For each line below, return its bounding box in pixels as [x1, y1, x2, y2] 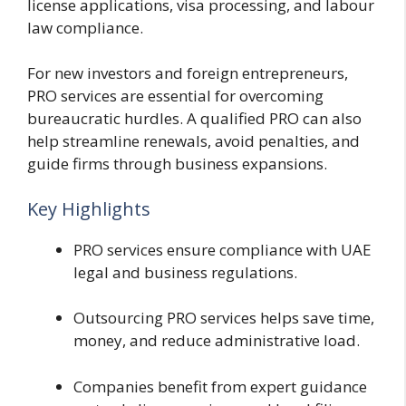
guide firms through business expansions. [27, 153, 327, 175]
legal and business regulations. [73, 261, 297, 283]
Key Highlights [27, 196, 150, 221]
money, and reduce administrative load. [73, 330, 360, 352]
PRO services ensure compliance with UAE [73, 238, 372, 260]
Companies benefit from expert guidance [73, 375, 367, 397]
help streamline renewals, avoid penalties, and [27, 130, 360, 152]
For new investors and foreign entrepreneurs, [27, 63, 348, 84]
